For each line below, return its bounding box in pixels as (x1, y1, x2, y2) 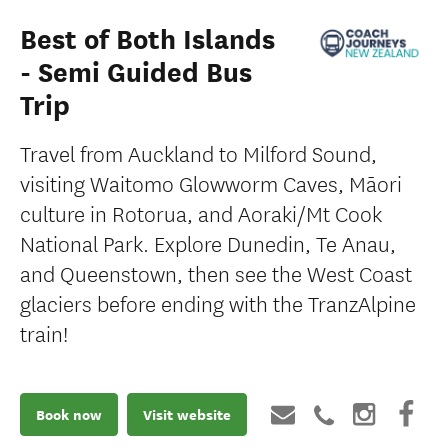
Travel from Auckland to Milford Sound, (20, 137, 377, 168)
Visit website (143, 404, 231, 425)
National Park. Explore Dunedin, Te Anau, (20, 227, 396, 258)
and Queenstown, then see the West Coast (20, 257, 412, 288)
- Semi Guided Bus (20, 56, 252, 90)
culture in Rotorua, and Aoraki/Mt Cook (20, 197, 382, 228)
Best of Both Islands (20, 23, 275, 57)
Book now (36, 404, 102, 425)
